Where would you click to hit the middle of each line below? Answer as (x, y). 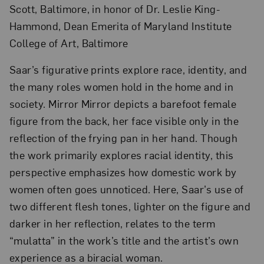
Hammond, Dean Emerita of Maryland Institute (121, 25)
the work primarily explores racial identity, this (121, 154)
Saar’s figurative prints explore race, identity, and (128, 69)
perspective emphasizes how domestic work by (123, 171)
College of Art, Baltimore (69, 42)
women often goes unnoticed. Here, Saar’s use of (126, 189)
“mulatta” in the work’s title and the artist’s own (124, 240)
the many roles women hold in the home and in (121, 86)
